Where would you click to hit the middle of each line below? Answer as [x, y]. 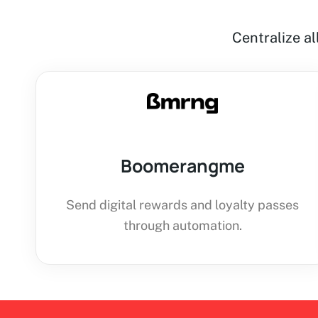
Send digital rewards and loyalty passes [183, 205]
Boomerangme [182, 166]
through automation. [182, 226]
